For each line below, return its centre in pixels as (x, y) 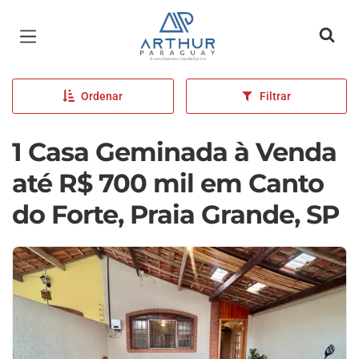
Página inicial (188, 24)
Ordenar (102, 96)
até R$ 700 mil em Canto (168, 183)
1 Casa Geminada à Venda (174, 152)
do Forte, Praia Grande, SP (175, 214)
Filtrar (276, 96)
